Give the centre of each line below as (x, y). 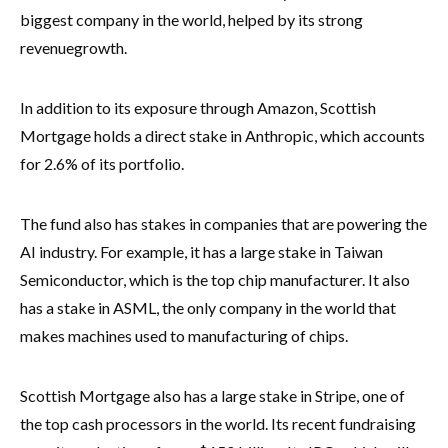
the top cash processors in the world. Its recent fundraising (218, 423)
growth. (102, 47)
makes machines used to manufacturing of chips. (184, 335)
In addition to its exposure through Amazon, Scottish (198, 107)
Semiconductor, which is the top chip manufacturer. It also (215, 279)
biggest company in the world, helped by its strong (191, 19)
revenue (47, 47)
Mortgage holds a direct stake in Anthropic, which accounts (222, 135)
